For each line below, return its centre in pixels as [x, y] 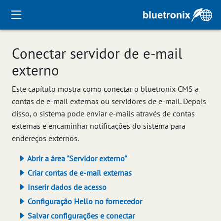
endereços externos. [45, 138]
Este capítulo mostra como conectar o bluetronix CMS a [105, 89]
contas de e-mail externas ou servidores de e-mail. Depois [109, 101]
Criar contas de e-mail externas [79, 173]
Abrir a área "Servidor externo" [76, 158]
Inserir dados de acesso [66, 187]
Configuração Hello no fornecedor [84, 201]
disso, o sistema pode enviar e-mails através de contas [103, 113]
